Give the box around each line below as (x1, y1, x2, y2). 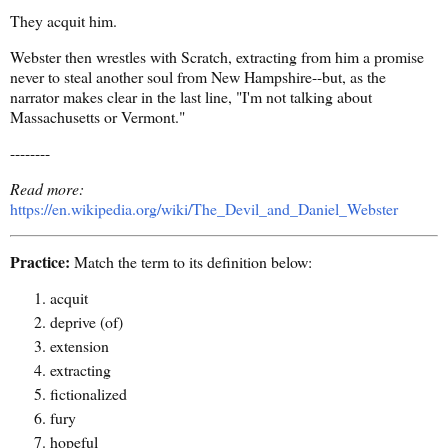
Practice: (10, 250, 70, 274)
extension (50, 335, 109, 357)
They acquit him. (10, 10, 117, 32)
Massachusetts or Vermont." (10, 106, 185, 128)
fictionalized (50, 383, 127, 405)
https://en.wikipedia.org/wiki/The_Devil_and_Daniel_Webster (10, 197, 398, 219)
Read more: (10, 177, 84, 199)
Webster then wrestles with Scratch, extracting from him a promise (10, 46, 424, 68)
